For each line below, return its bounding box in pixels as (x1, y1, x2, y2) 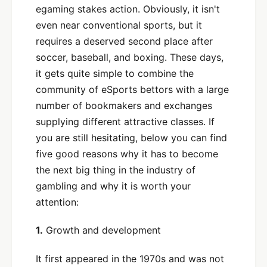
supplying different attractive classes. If (36, 115, 215, 128)
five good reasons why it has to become (36, 147, 218, 160)
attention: (36, 195, 79, 208)
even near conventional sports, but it (36, 18, 202, 31)
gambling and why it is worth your (36, 179, 191, 192)
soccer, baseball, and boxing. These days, (36, 51, 223, 63)
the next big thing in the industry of (36, 163, 195, 176)
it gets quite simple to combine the (36, 67, 194, 79)
